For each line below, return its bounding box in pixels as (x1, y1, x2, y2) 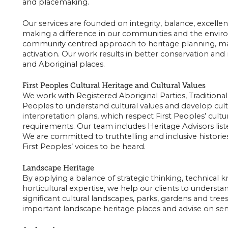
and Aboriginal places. (22, 59, 105, 69)
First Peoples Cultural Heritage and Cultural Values (22, 80, 206, 90)
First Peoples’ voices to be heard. (22, 141, 146, 151)
